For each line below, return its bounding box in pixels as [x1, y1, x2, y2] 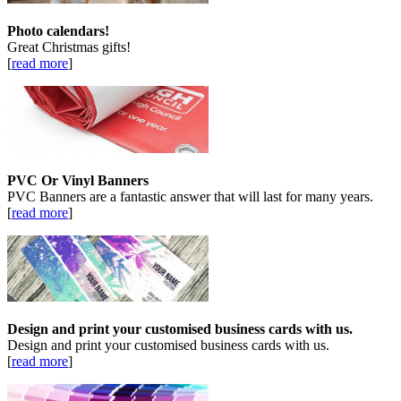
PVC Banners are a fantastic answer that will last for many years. [7, 188, 373, 204]
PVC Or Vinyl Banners [7, 172, 149, 188]
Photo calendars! [7, 22, 109, 38]
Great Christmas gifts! [7, 38, 131, 55]
